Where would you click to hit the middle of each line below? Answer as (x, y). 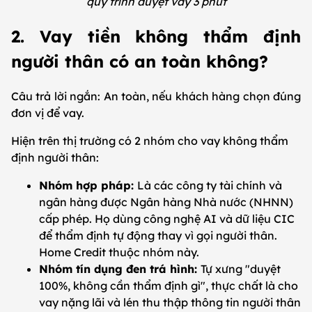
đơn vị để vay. (48, 112)
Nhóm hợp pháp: (88, 185)
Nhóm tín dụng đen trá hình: (120, 268)
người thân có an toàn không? (140, 61)
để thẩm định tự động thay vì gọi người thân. (158, 235)
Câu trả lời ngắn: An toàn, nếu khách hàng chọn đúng (156, 96)
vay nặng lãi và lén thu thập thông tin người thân (170, 302)
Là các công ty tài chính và (210, 185)
